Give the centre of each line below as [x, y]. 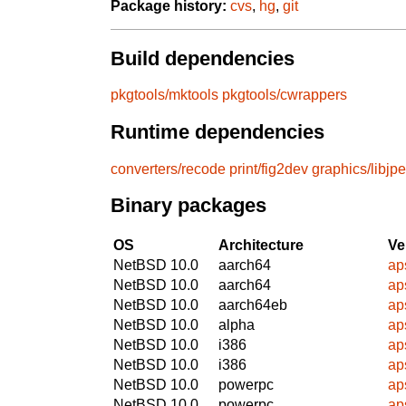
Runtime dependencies [217, 132]
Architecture [261, 245]
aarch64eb [253, 304]
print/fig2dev [269, 169]
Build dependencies [203, 58]
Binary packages [188, 206]
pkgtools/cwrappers [285, 95]
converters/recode [168, 169]
